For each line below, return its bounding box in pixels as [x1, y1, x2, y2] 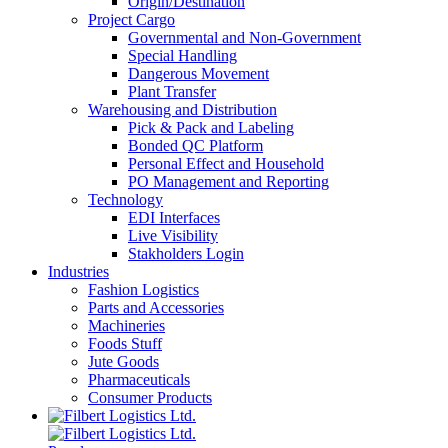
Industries [48, 263, 109, 280]
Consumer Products [88, 389, 212, 406]
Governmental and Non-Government [128, 29, 361, 46]
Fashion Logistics [88, 281, 199, 298]
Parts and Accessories [88, 299, 224, 316]
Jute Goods [88, 353, 159, 370]
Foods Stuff [88, 335, 162, 352]
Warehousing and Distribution [88, 101, 277, 118]
